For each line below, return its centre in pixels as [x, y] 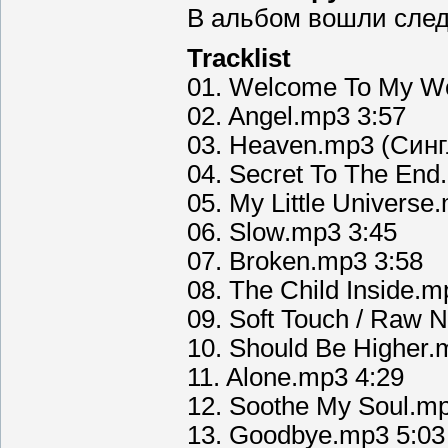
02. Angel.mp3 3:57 [296, 115]
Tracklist [239, 57]
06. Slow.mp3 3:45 [292, 231]
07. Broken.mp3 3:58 [305, 260]
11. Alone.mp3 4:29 [295, 376]
